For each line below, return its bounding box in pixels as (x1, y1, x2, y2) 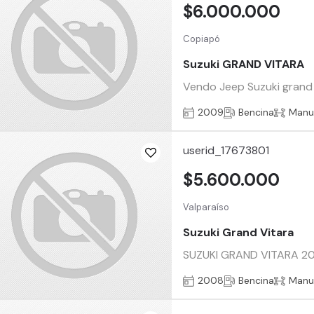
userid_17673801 (183, 143, 270, 158)
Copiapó (183, 33, 221, 46)
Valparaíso (183, 201, 230, 214)
